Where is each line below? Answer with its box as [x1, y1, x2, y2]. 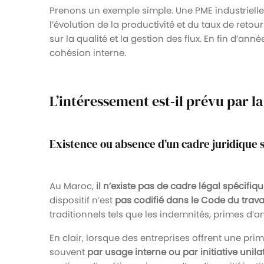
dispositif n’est [49, 193, 115, 206]
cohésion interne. [49, 46, 126, 59]
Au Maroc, [49, 179, 96, 192]
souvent [49, 245, 87, 258]
